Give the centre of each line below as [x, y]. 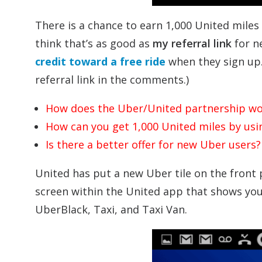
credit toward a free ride [100, 61]
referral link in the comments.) [112, 79]
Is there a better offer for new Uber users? [153, 144]
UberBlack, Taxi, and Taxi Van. [111, 209]
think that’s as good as [94, 43]
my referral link [192, 43]
